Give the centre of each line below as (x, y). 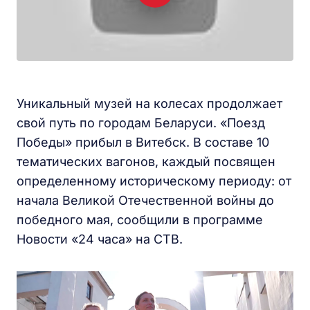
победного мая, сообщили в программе (140, 220)
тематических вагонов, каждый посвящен (146, 162)
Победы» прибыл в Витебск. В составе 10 (143, 142)
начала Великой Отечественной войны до (145, 200)
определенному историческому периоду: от (154, 181)
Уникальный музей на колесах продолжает (149, 103)
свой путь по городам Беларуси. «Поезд (141, 123)
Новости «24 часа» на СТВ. (100, 239)
